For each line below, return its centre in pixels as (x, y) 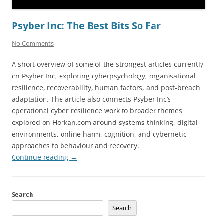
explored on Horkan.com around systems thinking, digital (105, 122)
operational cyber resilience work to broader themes (97, 110)
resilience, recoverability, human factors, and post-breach (106, 87)
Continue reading (41, 157)
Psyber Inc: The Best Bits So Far (86, 25)
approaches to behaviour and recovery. (75, 145)
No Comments (33, 43)
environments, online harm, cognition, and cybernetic (99, 134)
